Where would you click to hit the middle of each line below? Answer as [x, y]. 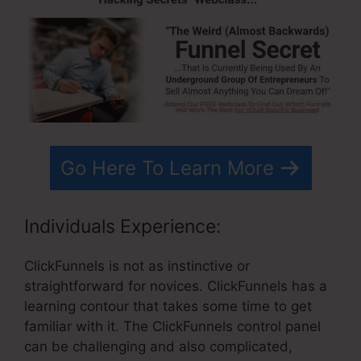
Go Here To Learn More [167, 168]
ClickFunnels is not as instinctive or [137, 266]
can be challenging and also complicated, [158, 347]
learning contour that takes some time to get [168, 307]
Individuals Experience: [122, 227]
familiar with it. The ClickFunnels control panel [172, 327]
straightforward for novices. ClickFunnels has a [176, 286]
